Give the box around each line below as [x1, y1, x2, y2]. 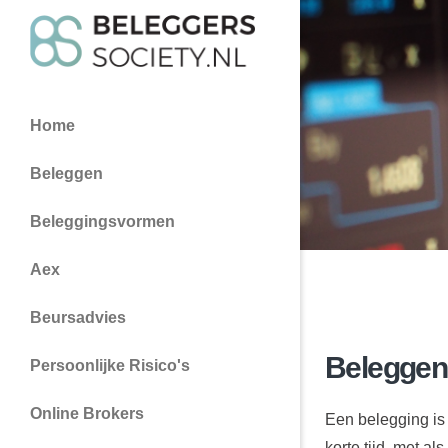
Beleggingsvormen [30, 212, 175, 230]
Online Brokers [30, 404, 144, 422]
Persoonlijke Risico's [30, 356, 190, 374]
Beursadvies [30, 308, 126, 326]
